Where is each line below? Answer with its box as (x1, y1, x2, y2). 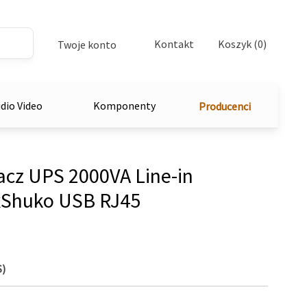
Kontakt (154, 36, 194, 51)
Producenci (199, 99, 251, 113)
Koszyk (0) (217, 36, 267, 51)
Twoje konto (58, 38, 116, 51)
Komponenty (93, 98, 156, 112)
